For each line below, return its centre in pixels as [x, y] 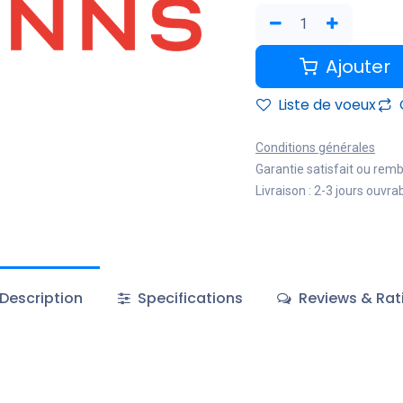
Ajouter [356, 66]
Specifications [188, 298]
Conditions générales [315, 147]
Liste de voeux [325, 104]
